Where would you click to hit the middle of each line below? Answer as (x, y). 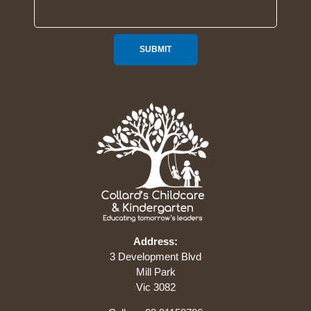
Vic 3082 (155, 287)
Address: (155, 241)
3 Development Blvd (155, 256)
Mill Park (155, 271)
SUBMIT (155, 49)
